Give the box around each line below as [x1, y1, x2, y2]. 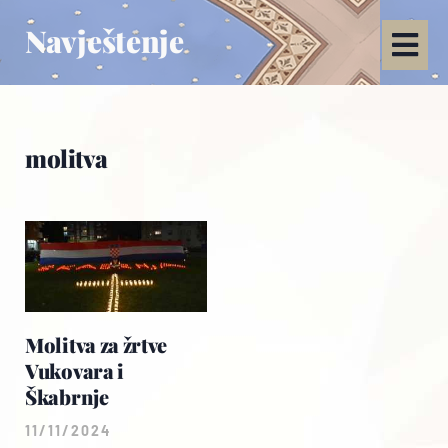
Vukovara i [25, 356, 124, 384]
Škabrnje [25, 382, 109, 410]
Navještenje [25, 20, 184, 61]
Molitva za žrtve [25, 330, 168, 358]
